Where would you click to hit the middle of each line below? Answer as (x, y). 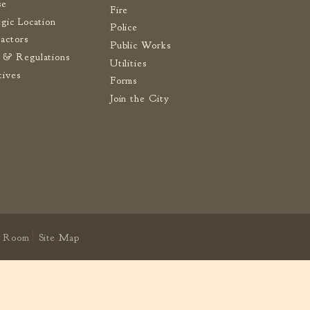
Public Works (140, 45)
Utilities (128, 63)
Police (124, 28)
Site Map (59, 237)
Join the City (139, 99)
